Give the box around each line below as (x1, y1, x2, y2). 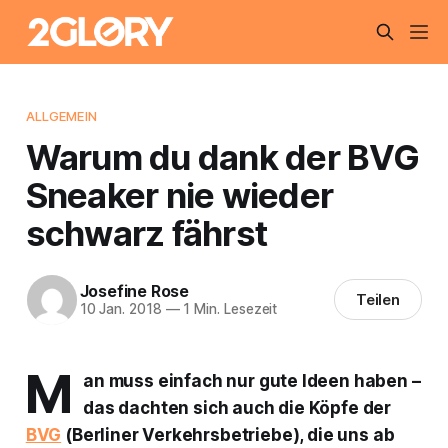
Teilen (355, 290, 401, 310)
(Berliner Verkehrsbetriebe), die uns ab (61, 424, 395, 445)
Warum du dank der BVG (25, 135, 420, 178)
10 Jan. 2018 (79, 301, 162, 318)
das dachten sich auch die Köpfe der (83, 397, 392, 418)
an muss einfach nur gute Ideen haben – (83, 370, 421, 391)
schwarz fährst (25, 211, 268, 254)
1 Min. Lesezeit (179, 301, 278, 318)
